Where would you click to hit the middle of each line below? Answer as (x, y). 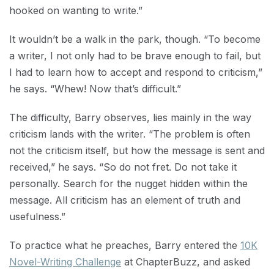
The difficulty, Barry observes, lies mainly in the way (130, 117)
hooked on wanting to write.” (76, 10)
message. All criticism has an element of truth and (125, 200)
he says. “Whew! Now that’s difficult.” (95, 89)
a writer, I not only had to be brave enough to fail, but (135, 56)
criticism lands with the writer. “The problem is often (130, 134)
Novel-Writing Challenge (65, 262)
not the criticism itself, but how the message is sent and (137, 150)
